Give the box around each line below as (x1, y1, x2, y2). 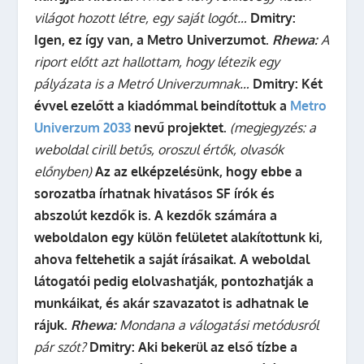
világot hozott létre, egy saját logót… (34, 10, 248, 26)
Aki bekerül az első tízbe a (138, 339, 298, 355)
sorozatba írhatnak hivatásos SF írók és (34, 185, 275, 201)
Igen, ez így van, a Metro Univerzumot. (34, 32, 270, 48)
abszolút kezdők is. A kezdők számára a (34, 207, 278, 223)
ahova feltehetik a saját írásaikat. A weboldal (34, 251, 310, 267)
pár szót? (34, 339, 87, 355)
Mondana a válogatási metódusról (116, 317, 319, 333)
